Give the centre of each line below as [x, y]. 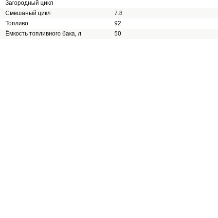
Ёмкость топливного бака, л [43, 34]
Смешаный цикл [28, 13]
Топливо [17, 23]
